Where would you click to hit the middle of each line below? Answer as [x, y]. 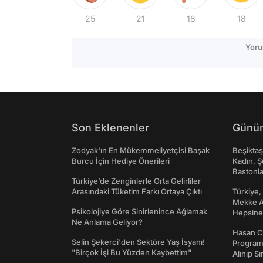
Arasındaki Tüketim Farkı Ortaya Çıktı [137, 192]
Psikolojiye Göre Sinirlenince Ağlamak [139, 212]
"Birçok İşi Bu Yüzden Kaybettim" [131, 253]
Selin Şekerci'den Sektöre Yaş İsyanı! [138, 242]
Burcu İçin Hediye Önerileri [121, 161]
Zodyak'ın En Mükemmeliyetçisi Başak [141, 151]
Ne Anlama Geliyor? [107, 222]
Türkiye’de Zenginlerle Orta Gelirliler [136, 181]
